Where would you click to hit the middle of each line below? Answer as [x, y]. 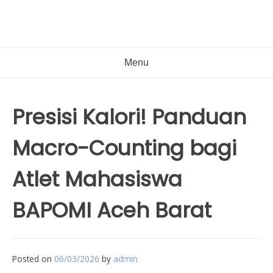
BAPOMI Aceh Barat [112, 210]
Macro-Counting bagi [124, 148]
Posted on [33, 259]
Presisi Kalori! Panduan [129, 117]
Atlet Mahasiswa [97, 179]
